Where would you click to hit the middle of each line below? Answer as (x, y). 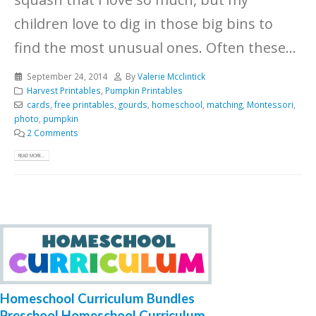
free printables (84, 105)
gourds (133, 105)
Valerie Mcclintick (172, 77)
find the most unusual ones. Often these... (155, 48)
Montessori (270, 105)
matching (224, 105)
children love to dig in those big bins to (144, 24)
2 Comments (52, 133)
